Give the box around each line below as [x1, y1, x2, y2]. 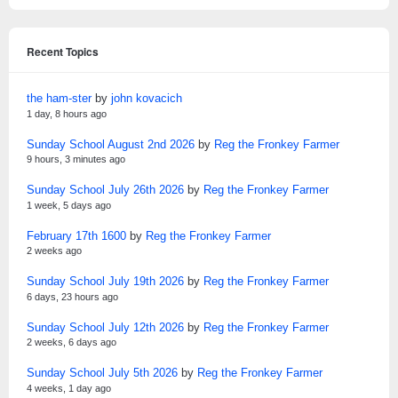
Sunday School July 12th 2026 [27, 320, 184, 334]
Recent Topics [27, 44, 99, 60]
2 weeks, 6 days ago [27, 337, 116, 347]
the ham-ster [27, 92, 92, 105]
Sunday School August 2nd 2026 [27, 137, 195, 151]
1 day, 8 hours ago [27, 107, 107, 119]
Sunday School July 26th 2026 [27, 183, 184, 196]
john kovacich [111, 92, 182, 105]
